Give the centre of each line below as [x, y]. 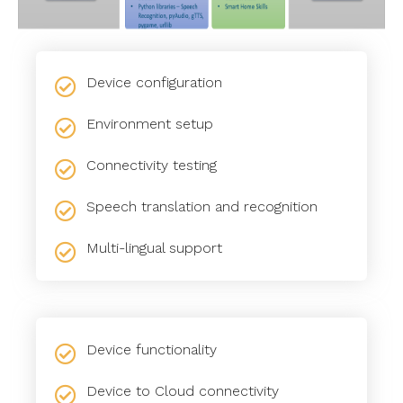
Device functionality [151, 350]
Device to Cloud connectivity [182, 391]
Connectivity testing [151, 166]
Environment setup [149, 124]
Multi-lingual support [154, 248]
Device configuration [154, 83]
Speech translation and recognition [201, 207]
